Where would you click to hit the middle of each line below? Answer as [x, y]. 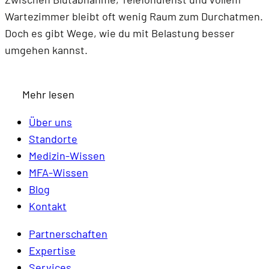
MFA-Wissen [59, 173]
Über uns [50, 122]
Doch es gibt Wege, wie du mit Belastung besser [120, 33]
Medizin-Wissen [67, 156]
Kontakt [48, 206]
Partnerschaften [68, 234]
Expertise [52, 251]
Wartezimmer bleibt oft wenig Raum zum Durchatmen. [134, 17]
